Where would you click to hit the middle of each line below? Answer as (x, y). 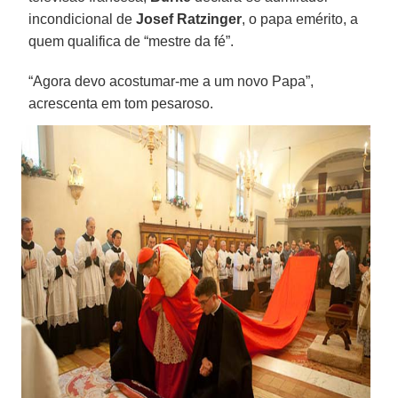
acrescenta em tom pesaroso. (121, 103)
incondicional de (83, 19)
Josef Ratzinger (189, 19)
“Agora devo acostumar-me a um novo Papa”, (171, 81)
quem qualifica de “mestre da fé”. (131, 41)
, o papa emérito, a (300, 19)
